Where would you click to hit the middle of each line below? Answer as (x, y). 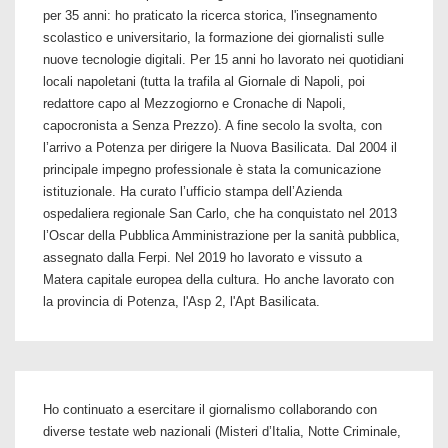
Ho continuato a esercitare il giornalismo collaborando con (210, 409)
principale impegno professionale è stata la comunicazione (212, 169)
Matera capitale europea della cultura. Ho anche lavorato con (218, 279)
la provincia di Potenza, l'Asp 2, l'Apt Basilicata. (181, 301)
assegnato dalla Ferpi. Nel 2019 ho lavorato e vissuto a (202, 257)
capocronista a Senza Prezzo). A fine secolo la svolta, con (212, 125)
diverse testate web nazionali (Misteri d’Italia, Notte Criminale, (222, 431)
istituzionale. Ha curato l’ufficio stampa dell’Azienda (192, 191)
